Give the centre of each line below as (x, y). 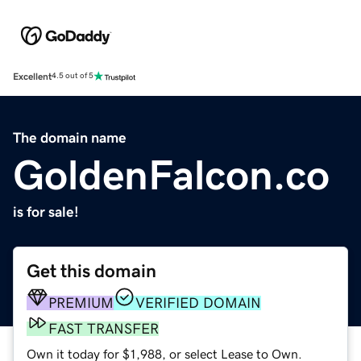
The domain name (70, 137)
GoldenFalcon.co (171, 174)
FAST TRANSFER (104, 328)
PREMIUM (81, 303)
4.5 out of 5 (73, 76)
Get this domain (91, 271)
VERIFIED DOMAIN (198, 303)
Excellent (32, 76)
